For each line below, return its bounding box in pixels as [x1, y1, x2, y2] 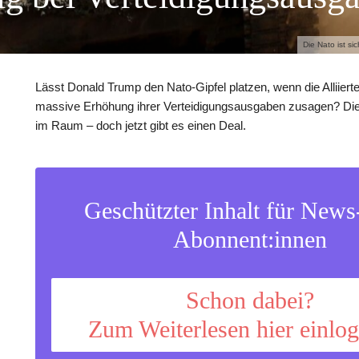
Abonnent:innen [172, 225, 327, 252]
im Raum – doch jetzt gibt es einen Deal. [35, 118, 246, 132]
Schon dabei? [185, 286, 314, 313]
